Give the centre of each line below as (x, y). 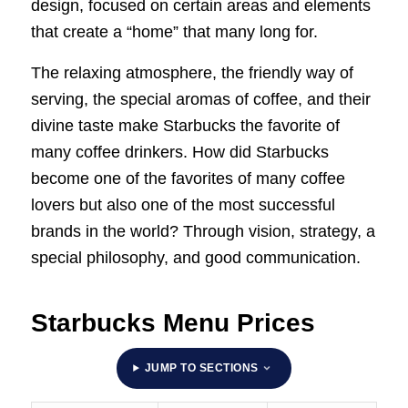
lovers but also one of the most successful (183, 204)
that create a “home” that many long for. (174, 32)
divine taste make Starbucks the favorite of (185, 125)
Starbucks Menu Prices (173, 322)
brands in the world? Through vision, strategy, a (203, 231)
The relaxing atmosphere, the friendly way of (192, 72)
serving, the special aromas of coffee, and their (200, 99)
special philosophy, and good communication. (195, 257)
